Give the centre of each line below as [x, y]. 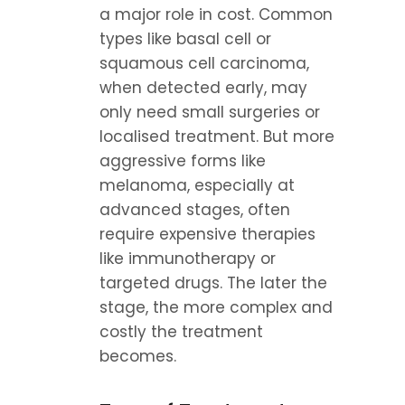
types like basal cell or [185, 39]
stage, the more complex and [216, 307]
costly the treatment [181, 332]
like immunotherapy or [188, 259]
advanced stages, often [195, 210]
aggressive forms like [183, 161]
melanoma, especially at [197, 185]
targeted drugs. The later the [213, 283]
